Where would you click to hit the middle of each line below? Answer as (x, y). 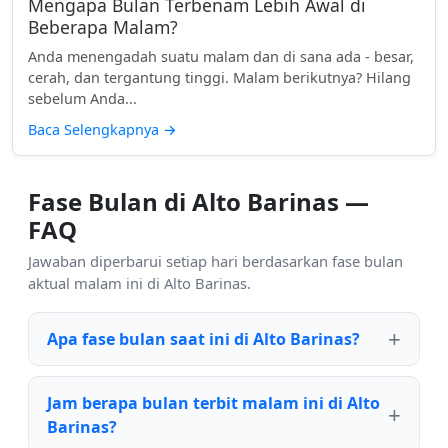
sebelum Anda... (82, 98)
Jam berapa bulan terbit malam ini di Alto (213, 402)
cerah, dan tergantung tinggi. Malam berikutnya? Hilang (219, 77)
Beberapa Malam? (103, 26)
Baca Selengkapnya (95, 129)
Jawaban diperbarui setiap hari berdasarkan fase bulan (215, 260)
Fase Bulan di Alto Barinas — (198, 201)
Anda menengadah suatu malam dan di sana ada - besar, (221, 56)
